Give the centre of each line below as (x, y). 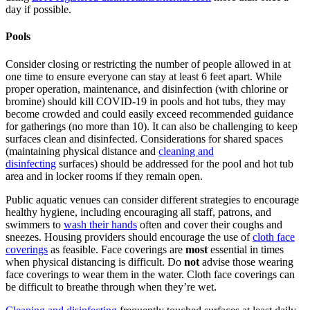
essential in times (247, 249)
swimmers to (33, 224)
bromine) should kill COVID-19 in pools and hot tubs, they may (146, 101)
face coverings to (43, 274)
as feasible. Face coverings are (117, 249)
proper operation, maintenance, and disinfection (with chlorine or (147, 89)
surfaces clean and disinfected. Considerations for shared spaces (144, 138)
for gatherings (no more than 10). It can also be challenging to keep (152, 126)
